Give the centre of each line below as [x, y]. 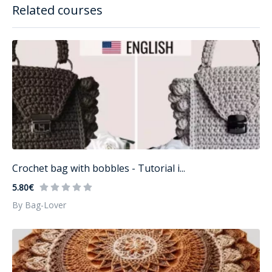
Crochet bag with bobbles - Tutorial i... [99, 168]
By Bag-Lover [39, 205]
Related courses [57, 10]
